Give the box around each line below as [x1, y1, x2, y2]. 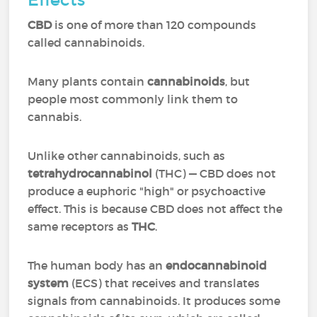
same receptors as [28, 219, 132, 234]
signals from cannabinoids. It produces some [28, 294, 281, 308]
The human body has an [28, 258, 166, 272]
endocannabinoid [166, 258, 267, 272]
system [28, 276, 72, 290]
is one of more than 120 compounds [52, 18, 257, 32]
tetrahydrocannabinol [28, 166, 153, 180]
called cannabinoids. [28, 35, 145, 50]
